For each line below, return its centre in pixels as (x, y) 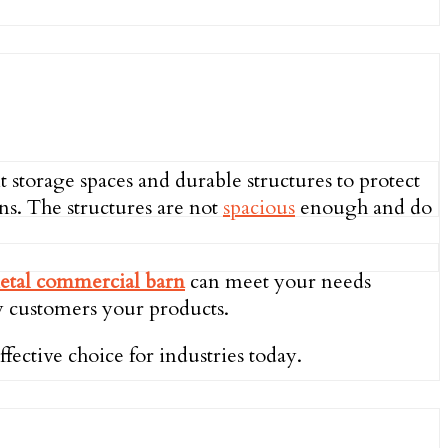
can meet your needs (278, 281)
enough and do (363, 207)
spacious (259, 207)
